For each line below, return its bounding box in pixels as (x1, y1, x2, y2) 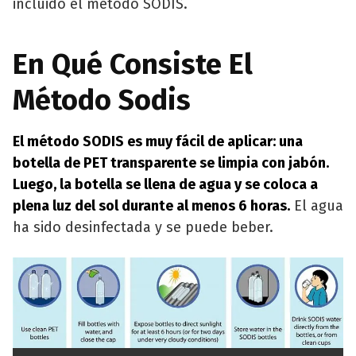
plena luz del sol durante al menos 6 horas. (13, 197, 290, 215)
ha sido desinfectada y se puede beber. (13, 219, 273, 236)
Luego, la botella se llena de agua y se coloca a (13, 176, 318, 193)
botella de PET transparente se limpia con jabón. (13, 154, 329, 172)
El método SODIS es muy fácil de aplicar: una (13, 133, 303, 150)
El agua (290, 197, 343, 215)
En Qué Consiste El (13, 47, 253, 82)
